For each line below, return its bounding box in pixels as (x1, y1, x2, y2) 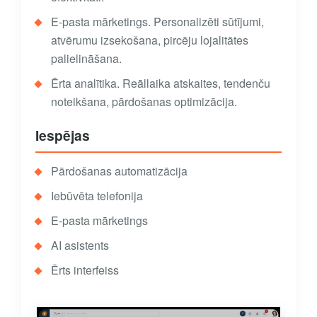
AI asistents (51, 236, 109, 253)
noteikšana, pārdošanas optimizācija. (51, 93, 237, 110)
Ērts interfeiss (51, 261, 119, 278)
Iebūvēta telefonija (51, 187, 143, 204)
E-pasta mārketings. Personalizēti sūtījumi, (51, 13, 264, 30)
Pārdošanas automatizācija (51, 162, 188, 179)
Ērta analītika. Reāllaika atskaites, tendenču (51, 74, 270, 91)
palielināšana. (51, 50, 122, 67)
